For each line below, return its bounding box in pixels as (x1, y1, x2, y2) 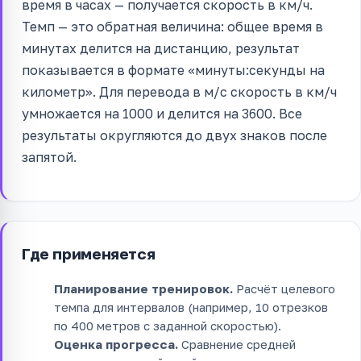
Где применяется (22, 244, 156, 263)
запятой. (22, 149, 77, 166)
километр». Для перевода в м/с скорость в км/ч (22, 84, 337, 101)
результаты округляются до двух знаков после (22, 127, 327, 144)
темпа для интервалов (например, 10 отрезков (54, 300, 328, 315)
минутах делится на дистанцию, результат (22, 40, 300, 57)
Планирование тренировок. (54, 281, 233, 297)
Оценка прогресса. (54, 337, 178, 352)
